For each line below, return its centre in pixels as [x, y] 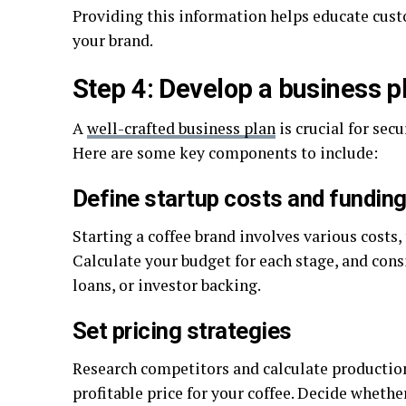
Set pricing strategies [182, 331]
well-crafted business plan [181, 128]
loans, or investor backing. [167, 285]
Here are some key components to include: [225, 153]
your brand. [113, 40]
